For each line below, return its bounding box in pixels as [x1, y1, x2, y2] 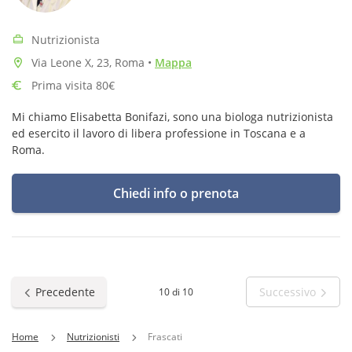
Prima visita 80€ [31, 78, 115, 93]
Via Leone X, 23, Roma [31, 55, 148, 70]
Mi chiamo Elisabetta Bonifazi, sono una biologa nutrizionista [12, 109, 333, 124]
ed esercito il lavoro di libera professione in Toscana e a [12, 126, 306, 141]
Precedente [35, 284, 95, 299]
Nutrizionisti [67, 330, 119, 343]
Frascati [148, 330, 182, 343]
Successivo [258, 284, 316, 299]
